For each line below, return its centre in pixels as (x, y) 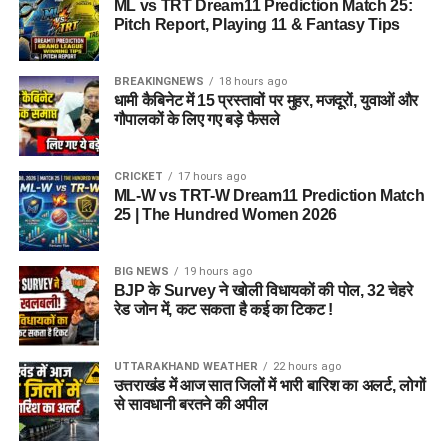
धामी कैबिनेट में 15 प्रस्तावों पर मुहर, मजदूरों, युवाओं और (266, 101)
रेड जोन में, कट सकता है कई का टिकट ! (223, 310)
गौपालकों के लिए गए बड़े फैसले (196, 120)
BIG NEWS (141, 272)
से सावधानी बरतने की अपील (190, 405)
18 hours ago (252, 82)
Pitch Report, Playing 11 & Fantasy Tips (257, 25)
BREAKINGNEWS (158, 82)
